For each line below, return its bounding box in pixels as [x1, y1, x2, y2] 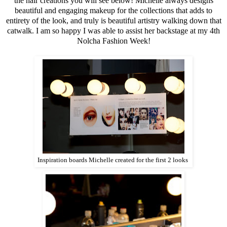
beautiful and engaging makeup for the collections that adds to [15, 6, 212, 15]
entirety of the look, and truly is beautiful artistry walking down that [6, 16, 221, 25]
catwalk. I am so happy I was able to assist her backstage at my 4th [7, 26, 220, 35]
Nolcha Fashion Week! [77, 36, 150, 45]
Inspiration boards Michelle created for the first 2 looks [37, 156, 190, 164]
